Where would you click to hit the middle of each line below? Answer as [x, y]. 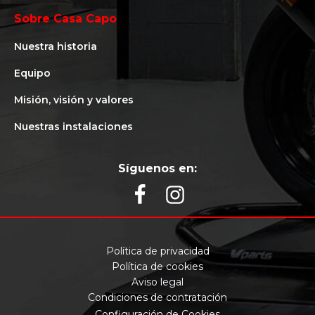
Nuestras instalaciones [73, 127]
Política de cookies [157, 267]
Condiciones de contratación [157, 298]
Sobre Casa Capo [65, 19]
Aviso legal [157, 282]
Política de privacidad [157, 251]
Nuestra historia [56, 47]
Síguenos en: [157, 169]
